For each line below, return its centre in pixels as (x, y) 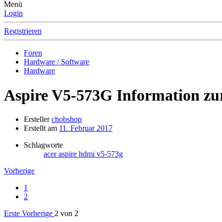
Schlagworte (43, 145)
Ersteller (37, 119)
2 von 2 (66, 214)
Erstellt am (40, 128)
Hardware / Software (56, 62)
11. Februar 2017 (86, 128)
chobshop (67, 119)
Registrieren (23, 31)
